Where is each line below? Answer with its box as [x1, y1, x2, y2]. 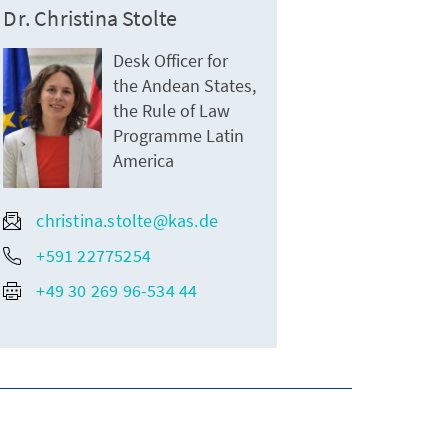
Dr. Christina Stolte [3, 4, 178, 33]
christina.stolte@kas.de [36, 209, 218, 233]
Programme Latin [113, 124, 245, 148]
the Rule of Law [113, 99, 231, 123]
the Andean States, [113, 74, 257, 98]
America [113, 149, 175, 173]
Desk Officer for [113, 49, 229, 73]
